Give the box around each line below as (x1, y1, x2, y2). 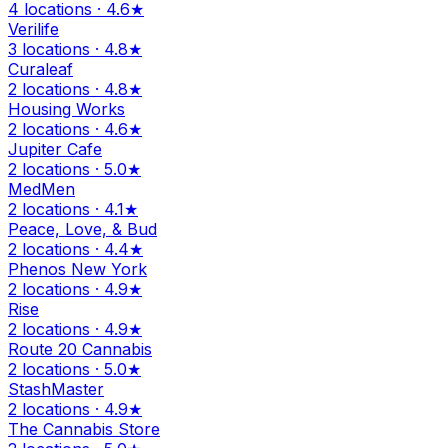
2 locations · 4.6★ (8, 119, 142, 140)
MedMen (8, 179, 75, 200)
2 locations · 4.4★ (8, 239, 143, 260)
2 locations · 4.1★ (8, 199, 138, 220)
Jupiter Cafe (8, 139, 102, 160)
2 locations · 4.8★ (8, 79, 142, 100)
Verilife (8, 19, 59, 40)
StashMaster (8, 379, 104, 400)
